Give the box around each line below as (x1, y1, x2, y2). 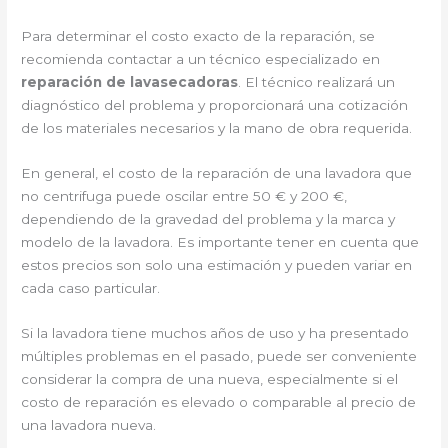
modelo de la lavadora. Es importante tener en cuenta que (21, 234, 420, 251)
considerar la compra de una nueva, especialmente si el (21, 371, 399, 387)
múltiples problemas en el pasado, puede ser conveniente (21, 348, 418, 364)
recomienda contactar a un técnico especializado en (21, 51, 381, 68)
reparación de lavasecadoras (21, 74, 239, 91)
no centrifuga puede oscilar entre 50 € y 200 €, (21, 188, 348, 205)
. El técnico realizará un (238, 74, 396, 91)
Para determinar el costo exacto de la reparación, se (21, 28, 376, 45)
